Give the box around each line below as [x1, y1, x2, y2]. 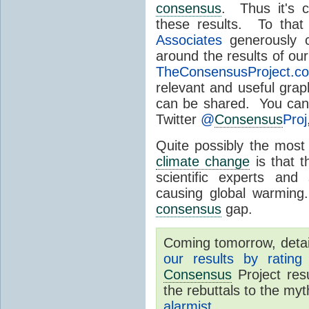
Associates [156, 32, 222, 48]
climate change [156, 154, 250, 170]
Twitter [156, 112, 201, 128]
